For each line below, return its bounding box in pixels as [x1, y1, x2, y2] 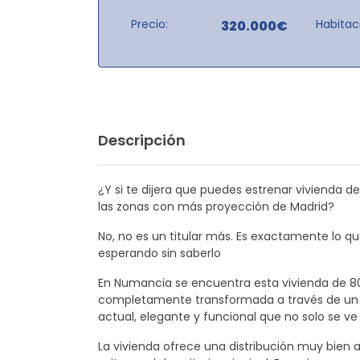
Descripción [98, 129, 186, 150]
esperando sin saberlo [98, 244, 221, 261]
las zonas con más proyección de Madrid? [98, 198, 334, 215]
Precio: [131, 15, 168, 32]
